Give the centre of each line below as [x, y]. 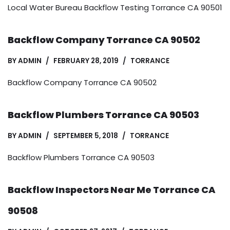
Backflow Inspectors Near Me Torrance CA [112, 189]
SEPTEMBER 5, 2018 [86, 136]
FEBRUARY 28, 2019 [86, 61]
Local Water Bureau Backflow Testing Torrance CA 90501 [115, 7]
